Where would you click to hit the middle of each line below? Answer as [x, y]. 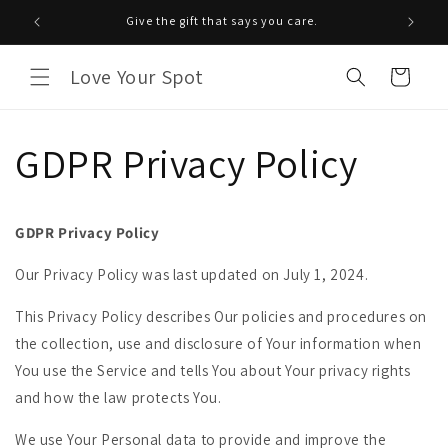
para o [48, 22]
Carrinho [399, 75]
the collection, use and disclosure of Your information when [218, 343]
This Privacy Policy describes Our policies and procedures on [221, 316]
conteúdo [60, 40]
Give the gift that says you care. [222, 20]
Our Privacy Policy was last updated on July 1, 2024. [192, 274]
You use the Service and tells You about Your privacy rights [213, 370]
